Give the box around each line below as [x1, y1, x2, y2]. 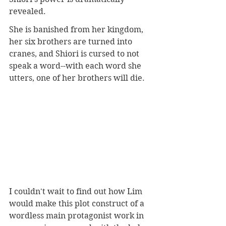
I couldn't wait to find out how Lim [9, 187, 144, 197]
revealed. [9, 7, 48, 17]
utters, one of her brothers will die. [9, 73, 147, 83]
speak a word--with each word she [9, 61, 143, 71]
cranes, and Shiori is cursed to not [9, 49, 141, 59]
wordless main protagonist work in [9, 211, 146, 221]
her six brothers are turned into [9, 37, 134, 47]
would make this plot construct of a [9, 199, 146, 209]
